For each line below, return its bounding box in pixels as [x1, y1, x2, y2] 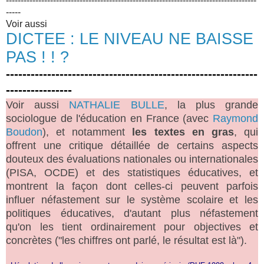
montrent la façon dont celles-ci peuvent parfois [6, 180, 258, 192]
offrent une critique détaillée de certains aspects [6, 139, 258, 151]
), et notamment [42, 126, 133, 138]
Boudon [6, 126, 42, 138]
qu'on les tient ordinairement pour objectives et [6, 220, 258, 233]
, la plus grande [164, 98, 259, 111]
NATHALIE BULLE [69, 98, 164, 111]
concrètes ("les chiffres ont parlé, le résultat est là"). [6, 234, 247, 246]
